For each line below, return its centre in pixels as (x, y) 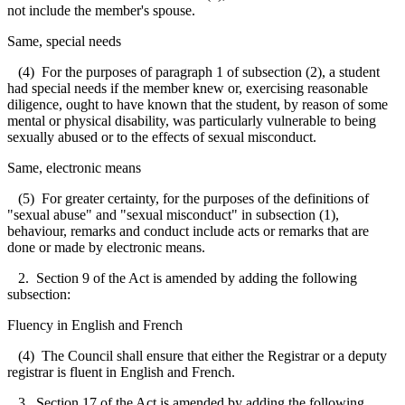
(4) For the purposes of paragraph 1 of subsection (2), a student (193, 71)
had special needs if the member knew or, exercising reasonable (188, 88)
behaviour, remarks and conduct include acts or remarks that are (188, 231)
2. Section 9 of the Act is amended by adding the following (182, 278)
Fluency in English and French (95, 325)
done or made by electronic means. (106, 247)
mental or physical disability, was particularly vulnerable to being (192, 120)
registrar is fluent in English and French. (123, 372)
